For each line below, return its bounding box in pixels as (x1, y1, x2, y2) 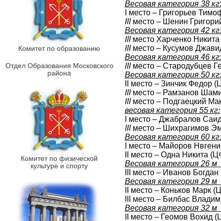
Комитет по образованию (18, 44, 100, 52)
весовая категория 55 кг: (125, 106, 220, 114)
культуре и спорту (31, 162, 88, 170)
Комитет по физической (21, 154, 98, 162)
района (47, 69, 71, 77)
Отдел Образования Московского (5, 62, 113, 70)
